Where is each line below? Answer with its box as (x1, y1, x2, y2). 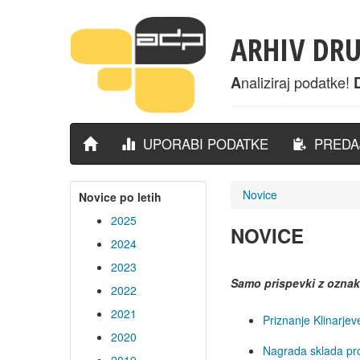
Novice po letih (79, 189, 162, 205)
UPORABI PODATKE (135, 134, 268, 153)
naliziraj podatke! (241, 72, 354, 92)
